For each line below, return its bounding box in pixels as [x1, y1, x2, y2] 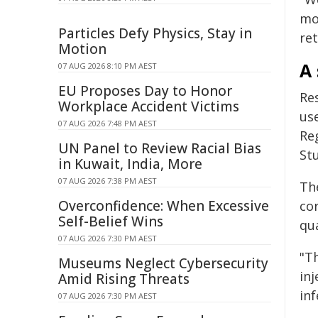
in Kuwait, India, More [58, 155, 202, 173]
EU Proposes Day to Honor [58, 82, 232, 100]
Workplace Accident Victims [58, 97, 239, 116]
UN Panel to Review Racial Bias [58, 139, 261, 158]
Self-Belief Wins [58, 212, 163, 231]
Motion [58, 40, 106, 58]
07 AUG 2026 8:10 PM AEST [58, 60, 157, 71]
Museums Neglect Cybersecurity [58, 254, 268, 273]
